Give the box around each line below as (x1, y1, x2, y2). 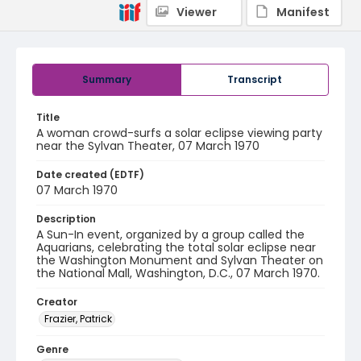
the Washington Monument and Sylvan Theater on (36, 252, 323, 268)
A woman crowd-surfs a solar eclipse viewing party (36, 125, 322, 141)
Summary (82, 73, 131, 86)
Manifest (276, 4, 330, 20)
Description (36, 212, 96, 226)
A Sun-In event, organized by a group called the (36, 226, 305, 243)
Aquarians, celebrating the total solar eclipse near (36, 239, 316, 255)
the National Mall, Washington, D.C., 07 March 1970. (36, 265, 320, 281)
